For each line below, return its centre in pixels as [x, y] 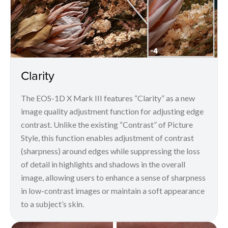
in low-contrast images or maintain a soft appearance [113, 190]
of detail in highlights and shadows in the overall [103, 164]
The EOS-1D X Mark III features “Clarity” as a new [108, 98]
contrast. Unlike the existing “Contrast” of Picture [107, 124]
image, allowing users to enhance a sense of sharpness [113, 177]
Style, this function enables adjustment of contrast [107, 137]
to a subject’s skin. [52, 204]
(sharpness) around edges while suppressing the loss [110, 151]
